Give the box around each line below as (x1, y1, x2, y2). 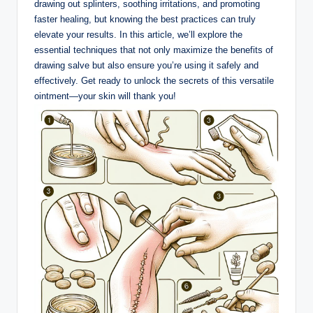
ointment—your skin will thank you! (34, 90, 176, 101)
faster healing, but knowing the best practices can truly (34, 13, 256, 24)
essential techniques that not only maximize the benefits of (34, 44, 273, 55)
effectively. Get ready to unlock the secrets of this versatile (34, 75, 274, 86)
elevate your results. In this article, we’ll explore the (34, 29, 242, 40)
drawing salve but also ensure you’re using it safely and (34, 59, 259, 71)
